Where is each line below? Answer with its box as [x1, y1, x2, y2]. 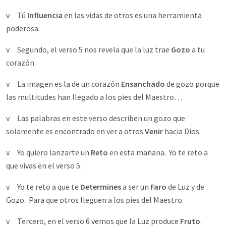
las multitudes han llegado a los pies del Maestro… [6, 92, 184, 102]
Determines [80, 182, 121, 192]
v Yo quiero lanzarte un [6, 147, 91, 157]
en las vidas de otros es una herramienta [63, 10, 202, 20]
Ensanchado [121, 79, 165, 89]
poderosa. [6, 23, 40, 33]
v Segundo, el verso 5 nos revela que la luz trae [6, 44, 171, 54]
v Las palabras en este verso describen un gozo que [6, 113, 185, 123]
